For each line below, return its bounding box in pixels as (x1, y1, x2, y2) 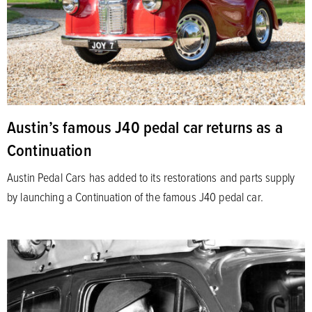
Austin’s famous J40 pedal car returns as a (7, 115, 283, 139)
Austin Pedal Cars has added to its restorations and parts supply (7, 169, 295, 186)
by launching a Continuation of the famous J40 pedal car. (7, 188, 263, 205)
